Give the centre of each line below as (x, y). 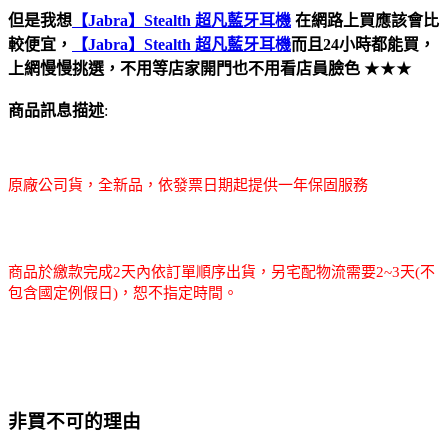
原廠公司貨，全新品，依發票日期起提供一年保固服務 (188, 184)
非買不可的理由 (74, 421)
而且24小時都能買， (363, 44)
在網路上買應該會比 (365, 20)
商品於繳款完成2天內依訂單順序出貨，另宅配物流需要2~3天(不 (221, 271)
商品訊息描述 (56, 110)
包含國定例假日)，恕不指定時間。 (123, 292)
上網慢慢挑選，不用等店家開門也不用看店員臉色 (186, 68)
